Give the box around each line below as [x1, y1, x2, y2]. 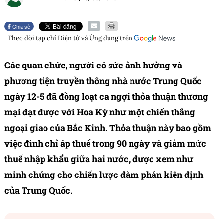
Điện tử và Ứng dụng [58, 34, 118, 43]
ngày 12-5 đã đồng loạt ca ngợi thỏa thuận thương [4, 90, 208, 103]
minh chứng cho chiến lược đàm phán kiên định [4, 169, 203, 181]
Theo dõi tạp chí [8, 34, 58, 43]
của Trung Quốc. [4, 184, 73, 197]
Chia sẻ [11, 22, 31, 31]
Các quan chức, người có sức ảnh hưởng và [4, 59, 182, 71]
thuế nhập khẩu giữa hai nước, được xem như [4, 153, 193, 165]
